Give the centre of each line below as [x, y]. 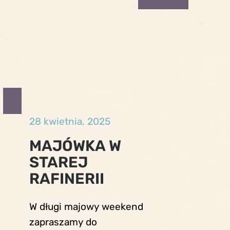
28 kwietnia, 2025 [70, 121]
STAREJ [59, 162]
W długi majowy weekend [87, 207]
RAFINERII [67, 178]
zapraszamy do [63, 222]
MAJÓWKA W [75, 146]
